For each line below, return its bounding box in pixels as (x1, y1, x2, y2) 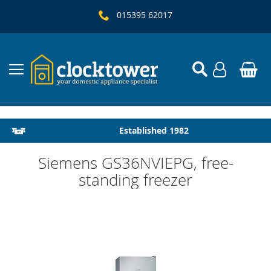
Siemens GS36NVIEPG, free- (38, 152, 233, 174)
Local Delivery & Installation (95, 125, 212, 136)
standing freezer (79, 169, 192, 191)
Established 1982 (119, 125, 189, 136)
